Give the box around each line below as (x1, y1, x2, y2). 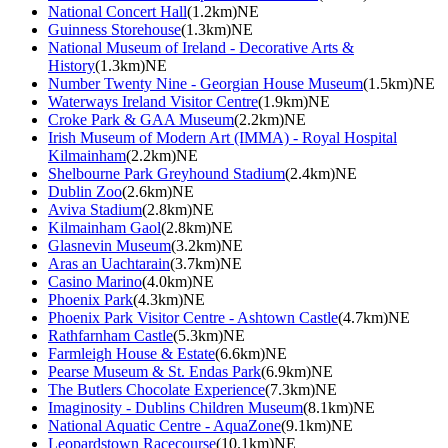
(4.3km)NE (133, 290, 205, 308)
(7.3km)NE (265, 380, 337, 398)
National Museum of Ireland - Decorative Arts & (48, 38, 354, 56)
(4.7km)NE (338, 308, 410, 326)
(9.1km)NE (281, 416, 353, 434)
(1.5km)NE (363, 74, 435, 92)
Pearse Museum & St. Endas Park (48, 362, 261, 380)
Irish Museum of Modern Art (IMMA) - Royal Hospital (48, 128, 397, 146)
